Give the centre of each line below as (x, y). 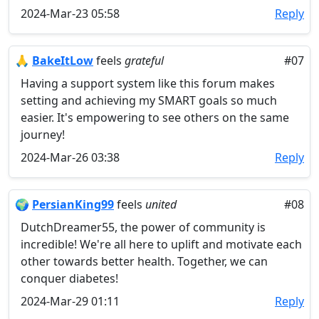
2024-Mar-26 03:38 (70, 157)
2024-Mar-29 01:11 (70, 301)
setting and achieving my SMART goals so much (149, 100)
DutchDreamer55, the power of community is (143, 227)
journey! (43, 135)
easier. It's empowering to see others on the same (155, 117)
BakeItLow (63, 61)
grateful (144, 61)
